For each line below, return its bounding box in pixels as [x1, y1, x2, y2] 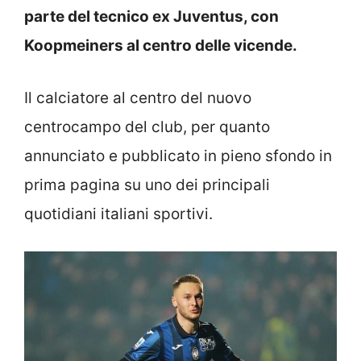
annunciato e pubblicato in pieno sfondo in [24, 146, 332, 165]
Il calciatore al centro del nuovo [24, 88, 251, 107]
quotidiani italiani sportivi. [24, 204, 213, 223]
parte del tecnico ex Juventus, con [24, 7, 279, 27]
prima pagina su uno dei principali [24, 175, 270, 194]
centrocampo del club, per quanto [24, 117, 270, 136]
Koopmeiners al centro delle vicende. [24, 36, 297, 56]
